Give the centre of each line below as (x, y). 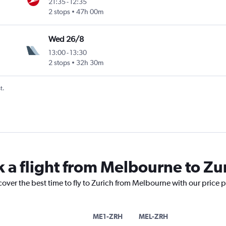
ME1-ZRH (108, 217)
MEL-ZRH (153, 217)
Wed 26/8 (66, 39)
